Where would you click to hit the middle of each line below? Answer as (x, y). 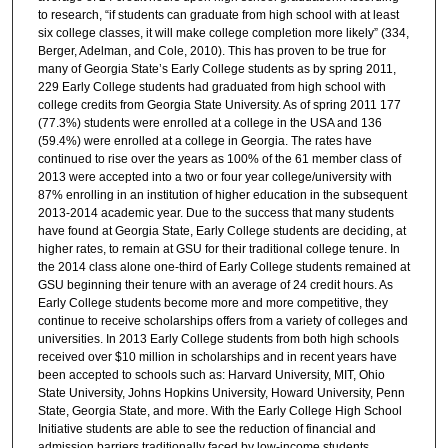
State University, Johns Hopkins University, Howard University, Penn (221, 392)
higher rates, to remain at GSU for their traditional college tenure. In (218, 248)
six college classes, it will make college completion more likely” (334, (223, 32)
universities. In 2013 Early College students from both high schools (218, 338)
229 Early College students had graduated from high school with (211, 86)
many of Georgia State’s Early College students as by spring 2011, (216, 68)
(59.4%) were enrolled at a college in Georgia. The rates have (204, 140)
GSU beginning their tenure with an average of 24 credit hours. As (215, 284)
